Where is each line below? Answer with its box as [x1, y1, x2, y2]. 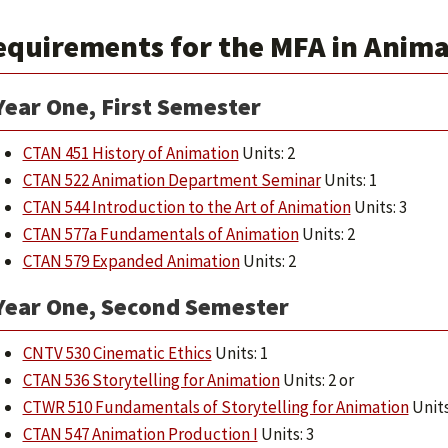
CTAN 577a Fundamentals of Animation [22, 223, 299, 245]
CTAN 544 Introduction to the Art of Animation [22, 196, 351, 218]
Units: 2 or [279, 369, 354, 391]
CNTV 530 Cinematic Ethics [22, 342, 212, 364]
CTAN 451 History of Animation [22, 142, 239, 164]
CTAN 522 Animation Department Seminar [22, 169, 321, 191]
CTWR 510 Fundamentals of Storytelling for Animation [22, 396, 409, 418]
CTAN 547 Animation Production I [22, 423, 258, 445]
